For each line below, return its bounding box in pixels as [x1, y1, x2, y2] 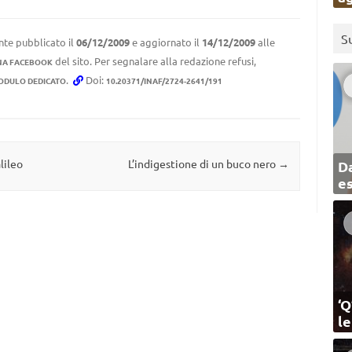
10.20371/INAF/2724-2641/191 [105, 75, 222, 86]
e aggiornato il [129, 35, 202, 49]
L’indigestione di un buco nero [127, 156, 278, 171]
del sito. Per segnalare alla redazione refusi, [52, 54, 256, 68]
